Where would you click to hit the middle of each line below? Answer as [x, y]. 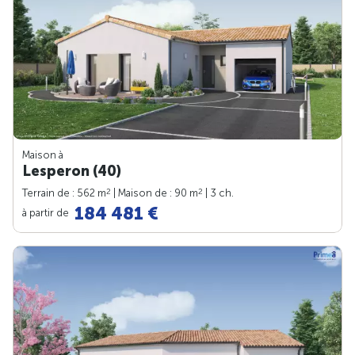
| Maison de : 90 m [155, 193]
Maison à [43, 155]
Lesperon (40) [72, 171]
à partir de [47, 212]
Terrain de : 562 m [64, 193]
